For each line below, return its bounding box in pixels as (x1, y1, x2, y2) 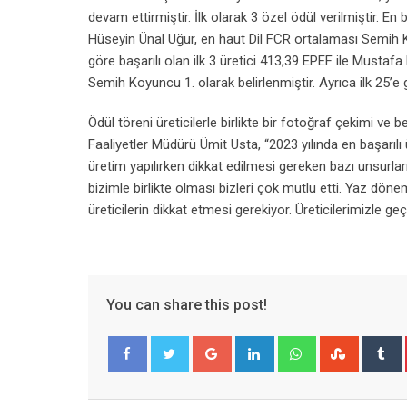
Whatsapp (313, 338, 373, 354)
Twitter (164, 382, 201, 398)
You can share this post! (106, 296, 267, 313)
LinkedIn (271, 338, 321, 354)
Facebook (123, 382, 171, 398)
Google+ (228, 338, 280, 354)
